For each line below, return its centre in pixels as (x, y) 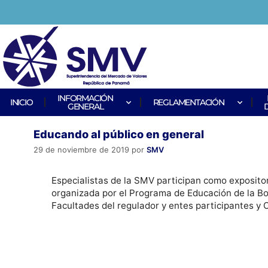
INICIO (21, 102)
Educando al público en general (119, 134)
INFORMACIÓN (86, 98)
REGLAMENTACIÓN (188, 102)
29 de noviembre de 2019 (81, 150)
